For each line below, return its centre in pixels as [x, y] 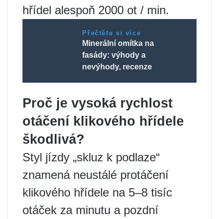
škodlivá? [54, 140]
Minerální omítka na [118, 44]
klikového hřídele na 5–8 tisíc [97, 193]
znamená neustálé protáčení [96, 175]
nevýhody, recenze [117, 67]
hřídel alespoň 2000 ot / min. [96, 10]
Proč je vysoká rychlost [98, 103]
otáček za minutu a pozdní [90, 210]
